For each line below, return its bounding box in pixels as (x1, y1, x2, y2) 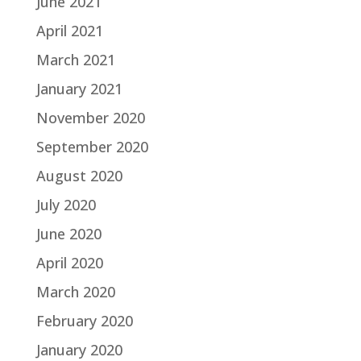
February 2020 (35, 311, 133, 331)
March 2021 (35, 50, 115, 70)
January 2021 (35, 79, 122, 99)
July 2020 (35, 195, 96, 215)
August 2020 (35, 166, 122, 186)
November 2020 (35, 108, 145, 128)
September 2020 (35, 137, 148, 157)
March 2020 (35, 282, 115, 302)
